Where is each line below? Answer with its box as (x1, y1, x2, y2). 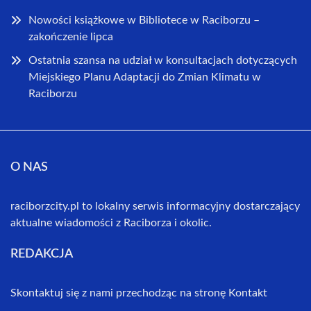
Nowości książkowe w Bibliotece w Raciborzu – (28, 14, 260, 26)
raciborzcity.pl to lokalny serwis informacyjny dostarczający (10, 200, 300, 212)
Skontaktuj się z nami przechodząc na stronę (10, 287, 228, 299)
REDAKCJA (10, 247, 73, 260)
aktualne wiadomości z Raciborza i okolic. (10, 217, 212, 228)
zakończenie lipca (28, 31, 113, 42)
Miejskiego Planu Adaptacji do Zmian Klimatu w (28, 71, 261, 83)
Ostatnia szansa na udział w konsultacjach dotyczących (28, 54, 297, 66)
